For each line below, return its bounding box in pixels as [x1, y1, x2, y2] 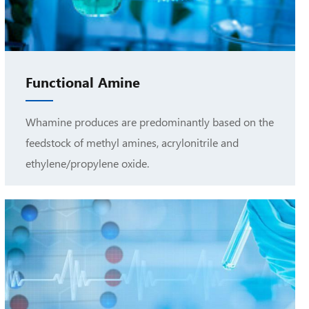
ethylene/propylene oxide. [25, 155, 149, 170]
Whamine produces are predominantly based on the [25, 114, 274, 129]
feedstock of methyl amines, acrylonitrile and [25, 134, 239, 150]
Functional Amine [25, 71, 140, 91]
